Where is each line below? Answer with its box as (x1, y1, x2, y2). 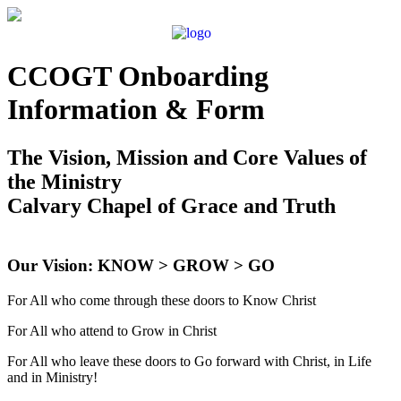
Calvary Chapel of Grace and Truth (7, 193, 336, 218)
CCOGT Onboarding (7, 60, 269, 93)
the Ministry (7, 169, 122, 193)
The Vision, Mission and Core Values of (7, 145, 367, 169)
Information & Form (7, 93, 265, 126)
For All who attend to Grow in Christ (7, 322, 217, 338)
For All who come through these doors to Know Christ (7, 292, 316, 308)
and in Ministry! (7, 369, 98, 385)
